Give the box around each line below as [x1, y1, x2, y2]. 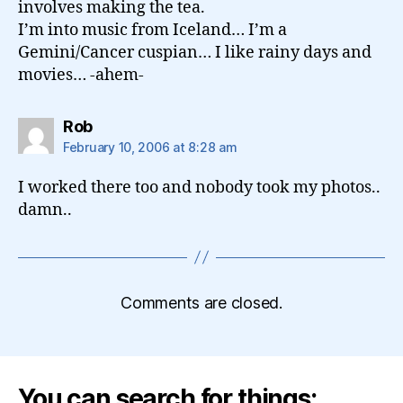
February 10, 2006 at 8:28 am [63, 139, 237, 155]
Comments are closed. [121, 292, 282, 312]
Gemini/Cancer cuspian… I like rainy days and [18, 41, 372, 63]
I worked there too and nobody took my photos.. [18, 176, 381, 198]
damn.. [18, 199, 72, 220]
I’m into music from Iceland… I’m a [18, 19, 287, 40]
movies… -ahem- [18, 64, 144, 85]
